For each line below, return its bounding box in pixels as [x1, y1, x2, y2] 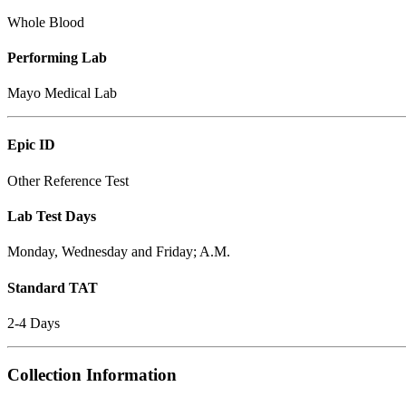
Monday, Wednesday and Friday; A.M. [7, 244, 230, 260]
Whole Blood [7, 14, 84, 30]
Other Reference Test [7, 172, 129, 188]
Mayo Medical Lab [7, 85, 117, 101]
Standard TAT [7, 279, 98, 295]
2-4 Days [7, 314, 60, 331]
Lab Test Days [7, 208, 96, 224]
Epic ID [7, 137, 55, 153]
